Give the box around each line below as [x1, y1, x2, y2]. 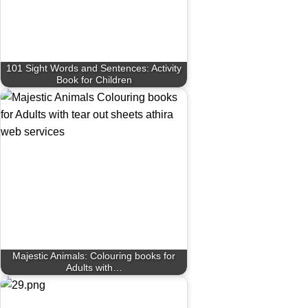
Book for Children [56, 74, 132, 86]
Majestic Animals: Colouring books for [12, 250, 175, 262]
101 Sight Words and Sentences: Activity [6, 63, 181, 74]
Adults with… [65, 262, 122, 274]
